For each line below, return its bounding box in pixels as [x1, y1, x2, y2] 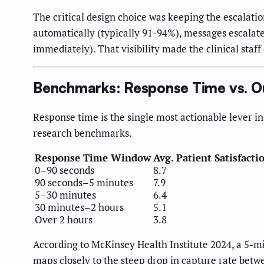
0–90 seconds [35, 163, 94, 177]
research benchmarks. [33, 126, 132, 140]
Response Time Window [35, 151, 151, 165]
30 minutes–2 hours [35, 200, 124, 214]
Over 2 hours [35, 213, 93, 227]
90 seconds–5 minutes [35, 176, 133, 190]
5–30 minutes [35, 188, 96, 202]
